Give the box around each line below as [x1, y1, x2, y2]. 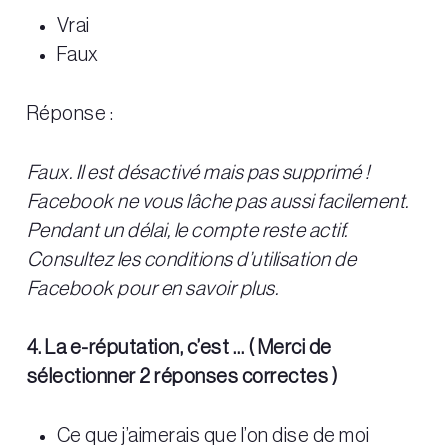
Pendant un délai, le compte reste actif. [26, 221, 348, 242]
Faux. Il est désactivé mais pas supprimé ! [26, 163, 370, 184]
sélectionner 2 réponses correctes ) [26, 367, 339, 388]
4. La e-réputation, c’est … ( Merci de [26, 338, 332, 359]
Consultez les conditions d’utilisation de [26, 250, 357, 271]
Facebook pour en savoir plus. [26, 279, 279, 300]
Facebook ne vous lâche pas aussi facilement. [26, 192, 409, 213]
